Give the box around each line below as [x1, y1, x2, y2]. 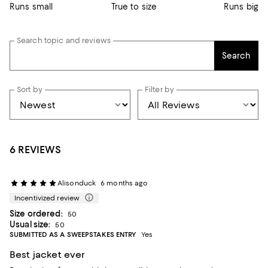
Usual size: [10, 220, 51, 229]
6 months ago [100, 179, 148, 187]
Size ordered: [10, 209, 63, 218]
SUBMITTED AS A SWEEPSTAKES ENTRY [10, 230, 136, 239]
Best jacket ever [10, 249, 86, 260]
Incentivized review [14, 194, 80, 202]
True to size [111, 2, 157, 11]
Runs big [223, 2, 258, 11]
